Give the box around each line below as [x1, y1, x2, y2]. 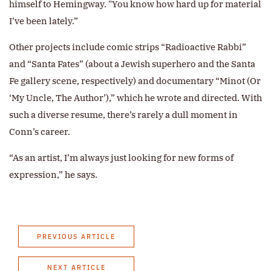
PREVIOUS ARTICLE [37, 233, 116, 241]
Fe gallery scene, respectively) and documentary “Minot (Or [9, 75, 261, 87]
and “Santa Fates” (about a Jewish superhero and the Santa [9, 58, 255, 70]
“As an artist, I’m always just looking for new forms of [9, 152, 233, 164]
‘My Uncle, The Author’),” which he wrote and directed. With [9, 92, 262, 104]
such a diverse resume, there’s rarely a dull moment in [9, 109, 238, 121]
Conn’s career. [9, 126, 70, 138]
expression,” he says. [9, 169, 97, 181]
